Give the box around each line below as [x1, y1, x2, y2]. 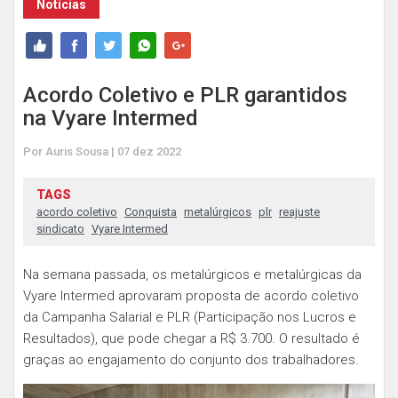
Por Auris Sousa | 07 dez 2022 [23, 145, 181, 158]
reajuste [279, 205, 320, 219]
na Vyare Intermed [23, 106, 198, 131]
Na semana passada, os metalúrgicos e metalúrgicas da [23, 267, 362, 283]
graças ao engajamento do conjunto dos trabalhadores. [23, 352, 359, 368]
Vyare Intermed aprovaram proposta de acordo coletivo [23, 288, 359, 304]
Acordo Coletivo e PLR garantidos [23, 83, 347, 107]
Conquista [124, 205, 177, 219]
